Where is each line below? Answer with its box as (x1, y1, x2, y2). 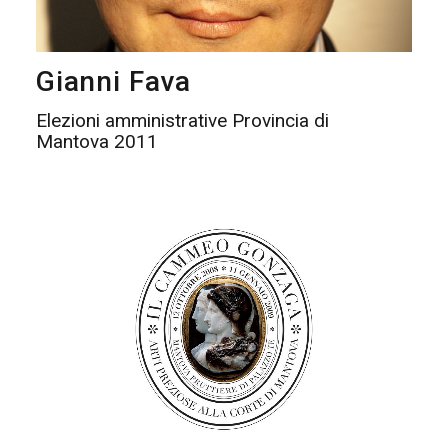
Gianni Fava (35, 64, 192, 98)
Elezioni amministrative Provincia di (35, 108, 329, 132)
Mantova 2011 (35, 129, 158, 153)
